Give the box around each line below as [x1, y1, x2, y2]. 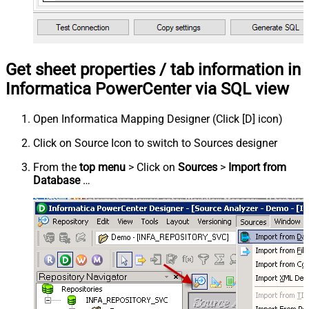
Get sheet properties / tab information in [6, 60, 301, 80]
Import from [228, 161, 286, 175]
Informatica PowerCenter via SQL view [6, 79, 289, 99]
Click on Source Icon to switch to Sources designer [33, 137, 277, 150]
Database [33, 174, 80, 188]
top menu [79, 161, 126, 175]
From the [33, 161, 79, 175]
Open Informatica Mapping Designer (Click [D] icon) [33, 112, 283, 126]
